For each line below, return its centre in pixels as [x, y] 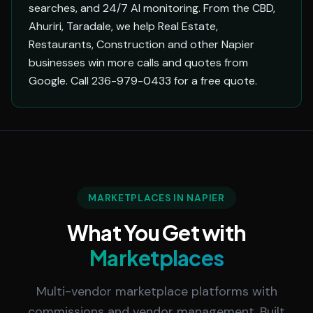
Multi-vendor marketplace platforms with [156, 291]
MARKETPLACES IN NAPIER [156, 198]
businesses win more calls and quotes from [138, 63]
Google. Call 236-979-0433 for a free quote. [143, 81]
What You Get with [156, 233]
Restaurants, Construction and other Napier [141, 44]
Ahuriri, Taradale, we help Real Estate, [123, 26]
